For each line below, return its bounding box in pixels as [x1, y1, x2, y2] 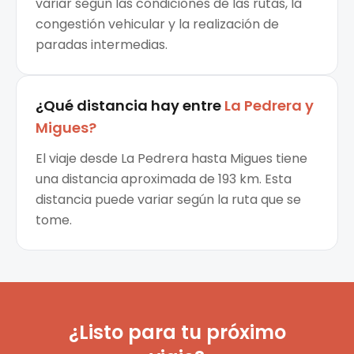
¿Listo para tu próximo [68, 319, 286, 346]
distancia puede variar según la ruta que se [36, 190, 301, 209]
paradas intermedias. [36, 36, 168, 55]
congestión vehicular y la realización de [36, 15, 279, 34]
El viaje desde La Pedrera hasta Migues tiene [36, 149, 307, 168]
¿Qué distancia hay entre [36, 96, 221, 116]
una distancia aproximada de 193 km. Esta [36, 170, 292, 189]
